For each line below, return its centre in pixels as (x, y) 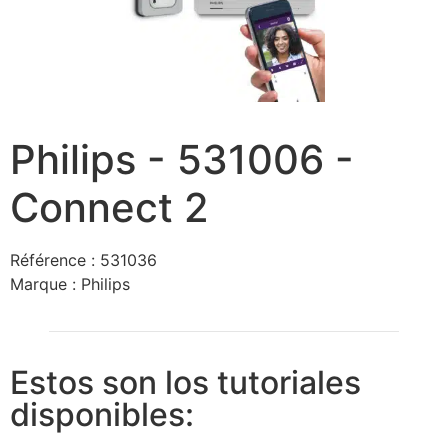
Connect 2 (109, 207)
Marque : (45, 284)
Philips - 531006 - (182, 159)
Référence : (55, 260)
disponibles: (102, 414)
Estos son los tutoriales (185, 382)
